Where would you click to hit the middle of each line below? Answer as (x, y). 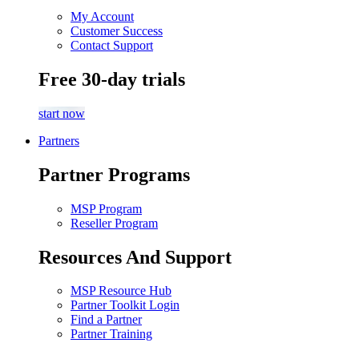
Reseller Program (114, 223)
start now (62, 113)
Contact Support (112, 45)
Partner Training (111, 334)
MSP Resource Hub (121, 291)
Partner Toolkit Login (125, 305)
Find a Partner (106, 320)
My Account (102, 16)
